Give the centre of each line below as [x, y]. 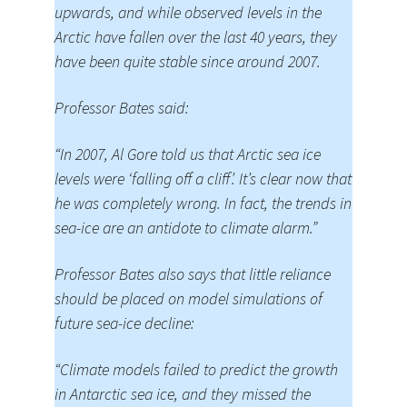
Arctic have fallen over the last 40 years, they [196, 37]
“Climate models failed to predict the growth [196, 369]
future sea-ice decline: [124, 323]
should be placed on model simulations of [189, 298]
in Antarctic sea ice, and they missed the [183, 394]
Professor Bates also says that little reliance [193, 274]
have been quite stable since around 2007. [188, 61]
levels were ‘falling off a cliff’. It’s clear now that [203, 179]
